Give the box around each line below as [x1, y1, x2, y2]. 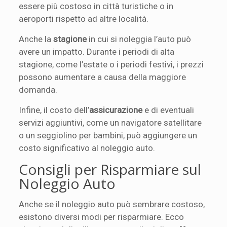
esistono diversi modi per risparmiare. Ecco [19, 211, 184, 222]
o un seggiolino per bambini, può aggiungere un [19, 130, 198, 140]
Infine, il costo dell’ [19, 104, 90, 115]
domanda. [19, 84, 58, 95]
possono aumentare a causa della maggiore [19, 71, 186, 82]
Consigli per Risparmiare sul [19, 159, 202, 179]
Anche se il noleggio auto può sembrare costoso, [19, 199, 205, 209]
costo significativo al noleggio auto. [19, 142, 156, 153]
